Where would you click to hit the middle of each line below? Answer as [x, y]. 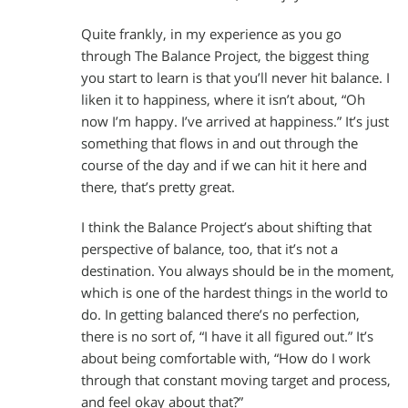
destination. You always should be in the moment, [238, 270]
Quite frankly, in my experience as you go [211, 34]
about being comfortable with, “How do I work [226, 358]
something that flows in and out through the [219, 143]
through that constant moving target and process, [236, 380]
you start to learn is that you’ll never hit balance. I [235, 78]
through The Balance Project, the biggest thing [225, 56]
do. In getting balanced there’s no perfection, [220, 314]
